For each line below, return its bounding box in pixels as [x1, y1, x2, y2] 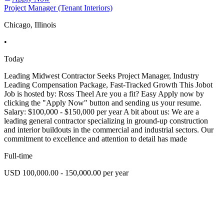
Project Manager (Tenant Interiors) [4, 3, 112, 12]
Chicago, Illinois [4, 20, 56, 29]
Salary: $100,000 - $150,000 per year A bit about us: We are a [4, 107, 199, 116]
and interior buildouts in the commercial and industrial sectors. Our [4, 125, 213, 134]
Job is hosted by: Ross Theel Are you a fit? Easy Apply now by [4, 89, 204, 98]
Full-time [4, 151, 32, 160]
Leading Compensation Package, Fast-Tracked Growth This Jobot [4, 80, 212, 89]
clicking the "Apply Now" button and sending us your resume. [4, 98, 201, 107]
